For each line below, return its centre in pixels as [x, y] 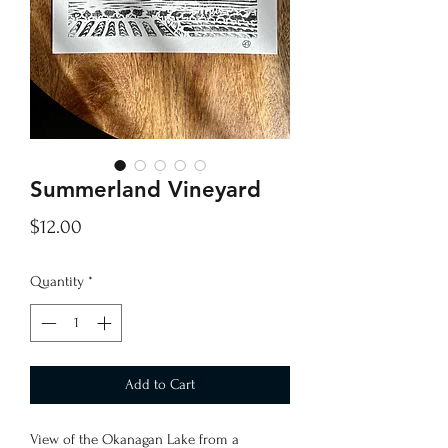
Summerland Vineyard [145, 189]
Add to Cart [160, 385]
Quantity [57, 281]
